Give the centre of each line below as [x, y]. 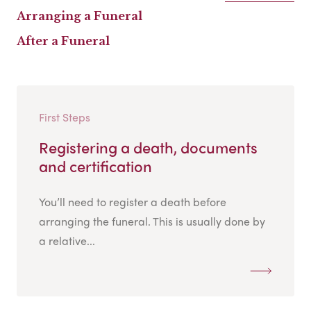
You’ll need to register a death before [133, 202]
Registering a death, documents [148, 148]
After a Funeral [63, 41]
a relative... [67, 241]
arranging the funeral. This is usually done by [152, 221]
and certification [95, 166]
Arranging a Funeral [79, 16]
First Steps [65, 117]
